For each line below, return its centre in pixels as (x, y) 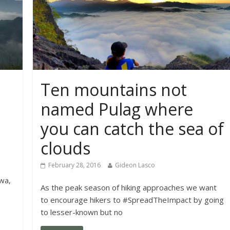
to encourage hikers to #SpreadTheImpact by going (132, 199)
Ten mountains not (114, 89)
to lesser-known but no (82, 212)
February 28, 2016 (75, 165)
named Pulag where (117, 109)
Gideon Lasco (135, 165)
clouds (66, 148)
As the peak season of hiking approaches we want (129, 187)
